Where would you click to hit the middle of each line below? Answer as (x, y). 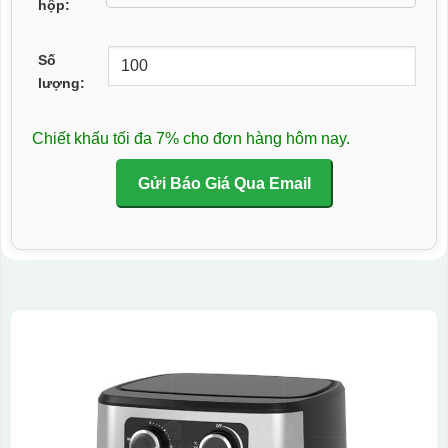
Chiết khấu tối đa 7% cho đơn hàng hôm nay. (190, 138)
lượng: (61, 82)
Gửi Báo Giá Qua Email (224, 183)
